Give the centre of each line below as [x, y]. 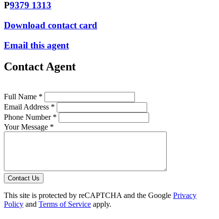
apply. [101, 204]
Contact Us [24, 178]
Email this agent [36, 45]
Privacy [185, 196]
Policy [14, 204]
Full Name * [23, 97]
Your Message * [29, 127]
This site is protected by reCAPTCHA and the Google [88, 196]
